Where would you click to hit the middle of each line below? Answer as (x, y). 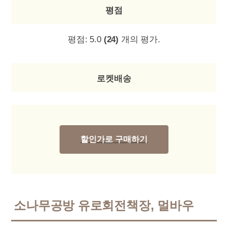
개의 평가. (139, 39)
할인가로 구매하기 (114, 139)
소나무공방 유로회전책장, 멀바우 (104, 205)
